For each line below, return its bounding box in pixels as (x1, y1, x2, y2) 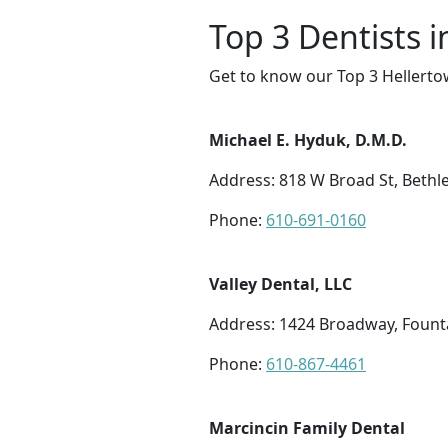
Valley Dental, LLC (209, 273, 352, 296)
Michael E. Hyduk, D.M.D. (209, 129, 407, 152)
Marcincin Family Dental (209, 417, 405, 440)
